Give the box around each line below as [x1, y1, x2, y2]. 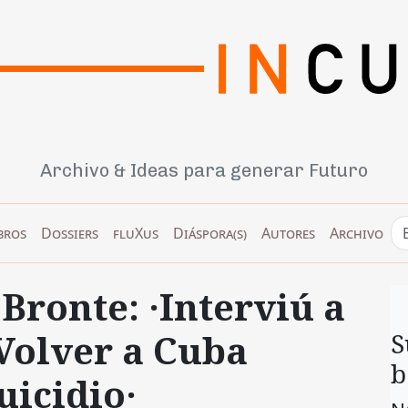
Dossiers [41, 222, 98, 243]
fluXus [113, 222, 158, 243]
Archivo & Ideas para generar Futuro [40, 158, 368, 181]
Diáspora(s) [173, 222, 247, 243]
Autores [261, 222, 315, 243]
